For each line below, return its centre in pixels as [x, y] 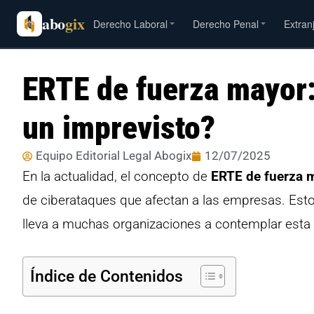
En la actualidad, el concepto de [117, 176]
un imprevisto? [119, 128]
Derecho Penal [226, 24]
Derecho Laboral [131, 24]
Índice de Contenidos [107, 276]
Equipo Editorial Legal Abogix [114, 156]
